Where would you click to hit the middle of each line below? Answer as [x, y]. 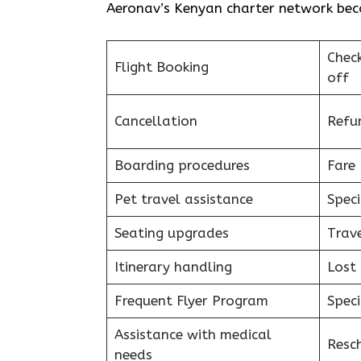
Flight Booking [161, 67]
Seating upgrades [171, 233]
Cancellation [156, 121]
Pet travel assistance [183, 199]
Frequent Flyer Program [191, 301]
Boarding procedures [182, 165]
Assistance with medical [193, 334]
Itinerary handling [173, 267]
